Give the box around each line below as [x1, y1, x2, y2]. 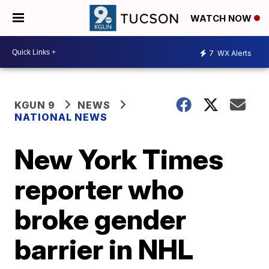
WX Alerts [216, 48, 252, 58]
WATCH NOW [190, 13, 254, 25]
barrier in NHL [14, 232, 194, 266]
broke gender [14, 202, 187, 236]
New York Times [14, 142, 224, 176]
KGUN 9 [14, 99, 56, 111]
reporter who [14, 172, 184, 206]
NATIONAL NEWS [14, 111, 108, 123]
